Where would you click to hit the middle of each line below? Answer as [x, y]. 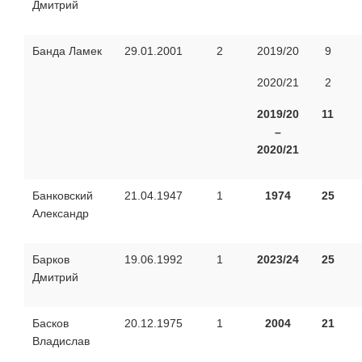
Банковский [63, 195]
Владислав [61, 341]
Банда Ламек [67, 51]
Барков [51, 259]
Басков [51, 323]
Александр [61, 213]
